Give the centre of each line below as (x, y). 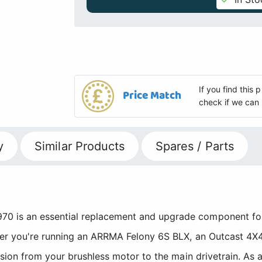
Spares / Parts (195, 146)
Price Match (152, 95)
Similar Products (80, 146)
